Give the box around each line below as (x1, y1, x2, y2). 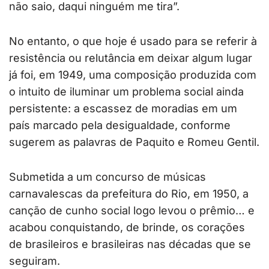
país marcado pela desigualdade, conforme (9, 119, 231, 132)
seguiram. (9, 255, 60, 268)
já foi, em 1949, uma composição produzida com (9, 68, 256, 82)
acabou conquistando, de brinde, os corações (9, 221, 245, 234)
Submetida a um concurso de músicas (9, 171, 206, 184)
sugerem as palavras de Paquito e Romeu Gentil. (9, 136, 259, 149)
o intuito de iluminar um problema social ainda (9, 85, 244, 98)
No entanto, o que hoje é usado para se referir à (9, 35, 257, 48)
